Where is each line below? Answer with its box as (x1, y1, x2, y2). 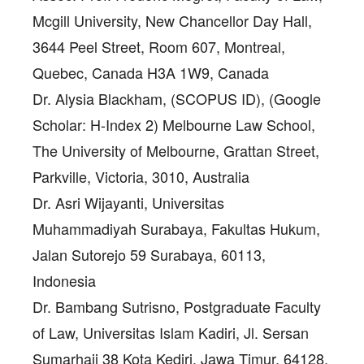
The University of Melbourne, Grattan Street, (32, 139, 319, 161)
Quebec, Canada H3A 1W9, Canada (32, 61, 269, 83)
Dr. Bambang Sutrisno (32, 295, 175, 317)
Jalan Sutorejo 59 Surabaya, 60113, (32, 243, 266, 265)
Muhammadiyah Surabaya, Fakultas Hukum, (32, 217, 320, 239)
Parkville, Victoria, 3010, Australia (32, 165, 249, 187)
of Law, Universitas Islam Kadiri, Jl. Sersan (32, 321, 309, 343)
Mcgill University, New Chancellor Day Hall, (32, 9, 312, 31)
